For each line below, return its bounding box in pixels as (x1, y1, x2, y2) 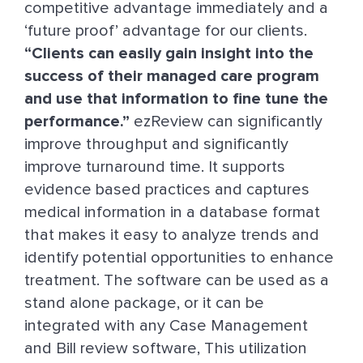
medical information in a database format (24, 204, 320, 221)
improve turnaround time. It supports (24, 159, 285, 176)
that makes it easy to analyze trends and (24, 227, 319, 244)
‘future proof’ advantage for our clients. (24, 23, 307, 40)
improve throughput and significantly (24, 136, 288, 153)
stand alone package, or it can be (24, 295, 264, 312)
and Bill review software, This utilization (24, 340, 307, 357)
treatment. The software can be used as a (24, 272, 329, 289)
